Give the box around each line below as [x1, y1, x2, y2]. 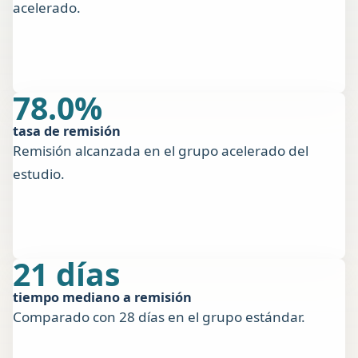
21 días [13, 253, 120, 296]
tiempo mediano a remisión [13, 288, 192, 307]
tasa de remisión [13, 122, 121, 141]
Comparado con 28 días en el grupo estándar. [13, 308, 305, 327]
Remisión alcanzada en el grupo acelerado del [13, 141, 308, 161]
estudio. [13, 165, 65, 184]
